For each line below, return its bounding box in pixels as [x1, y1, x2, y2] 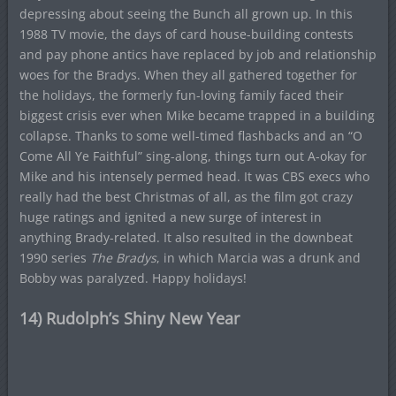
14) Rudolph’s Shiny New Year [19, 308, 240, 330]
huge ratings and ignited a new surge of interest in [19, 209, 322, 226]
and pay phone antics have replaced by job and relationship [19, 46, 377, 64]
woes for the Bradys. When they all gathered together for [19, 66, 357, 84]
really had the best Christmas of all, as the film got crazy [19, 188, 353, 206]
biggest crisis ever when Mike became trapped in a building [19, 107, 375, 125]
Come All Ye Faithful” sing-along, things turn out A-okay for [19, 148, 367, 165]
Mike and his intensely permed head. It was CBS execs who [19, 168, 369, 186]
